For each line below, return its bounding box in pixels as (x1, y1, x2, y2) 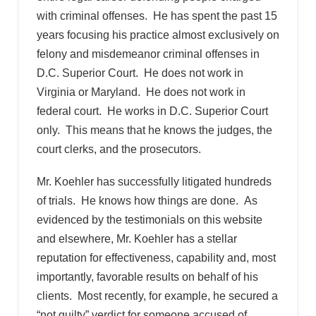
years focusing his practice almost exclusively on (36, 28, 279, 41)
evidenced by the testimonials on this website (36, 213, 262, 226)
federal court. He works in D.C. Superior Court (36, 104, 268, 117)
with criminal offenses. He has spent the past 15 (36, 9, 277, 22)
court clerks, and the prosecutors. (36, 142, 207, 155)
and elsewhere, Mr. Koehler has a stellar (36, 232, 237, 245)
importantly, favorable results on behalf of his (36, 270, 258, 283)
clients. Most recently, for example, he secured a (36, 289, 278, 302)
